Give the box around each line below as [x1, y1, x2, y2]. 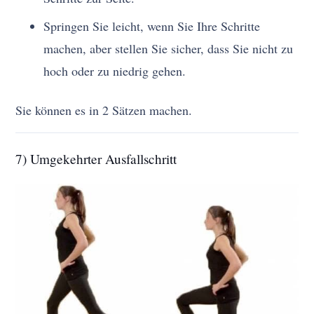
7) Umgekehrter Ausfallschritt [15, 149, 177, 168]
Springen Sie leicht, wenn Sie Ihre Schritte [43, 17, 261, 34]
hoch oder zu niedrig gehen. [43, 62, 186, 79]
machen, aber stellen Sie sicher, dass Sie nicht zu [43, 39, 294, 57]
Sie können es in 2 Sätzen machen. [15, 101, 193, 118]
